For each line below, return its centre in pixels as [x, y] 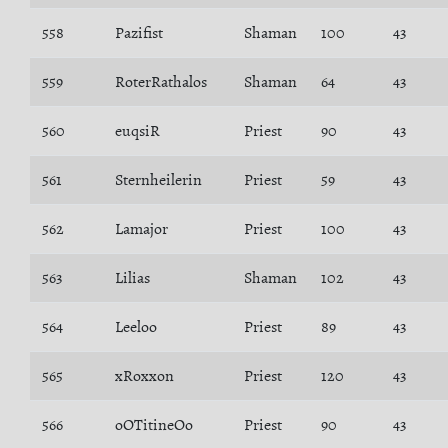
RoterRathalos [161, 82]
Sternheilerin [158, 180]
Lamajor [141, 229]
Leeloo [136, 327]
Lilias [132, 278]
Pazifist [139, 33]
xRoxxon [144, 376]
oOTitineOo [154, 425]
